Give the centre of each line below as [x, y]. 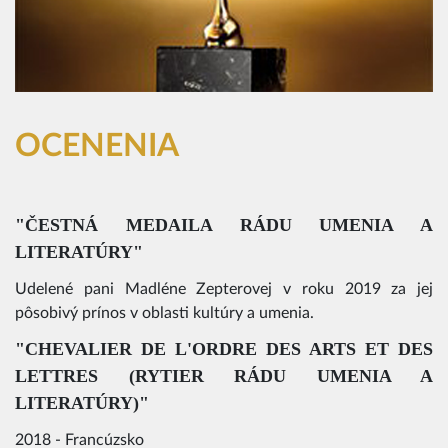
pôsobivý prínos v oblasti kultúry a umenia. [164, 312]
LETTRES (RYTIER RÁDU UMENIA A [224, 375]
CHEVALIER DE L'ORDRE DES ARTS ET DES [229, 348]
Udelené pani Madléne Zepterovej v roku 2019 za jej [224, 288]
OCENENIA [97, 146]
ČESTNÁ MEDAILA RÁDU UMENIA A [229, 224]
